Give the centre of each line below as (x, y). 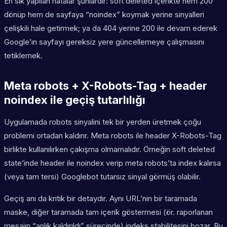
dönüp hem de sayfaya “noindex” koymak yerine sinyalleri (104, 15)
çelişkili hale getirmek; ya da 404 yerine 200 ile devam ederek (111, 28)
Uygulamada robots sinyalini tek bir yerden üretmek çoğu (103, 122)
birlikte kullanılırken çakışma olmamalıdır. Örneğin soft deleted (109, 149)
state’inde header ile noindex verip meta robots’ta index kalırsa (112, 163)
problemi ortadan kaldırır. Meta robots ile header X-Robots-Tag (113, 136)
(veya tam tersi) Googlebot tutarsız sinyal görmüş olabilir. (102, 177)
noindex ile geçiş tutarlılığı (75, 100)
